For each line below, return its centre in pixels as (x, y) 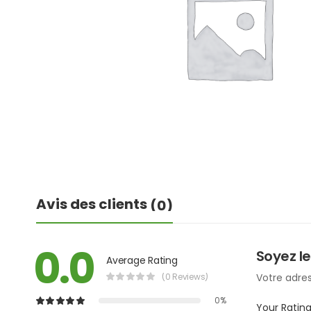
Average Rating (142, 260)
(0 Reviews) (185, 276)
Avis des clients (93, 204)
